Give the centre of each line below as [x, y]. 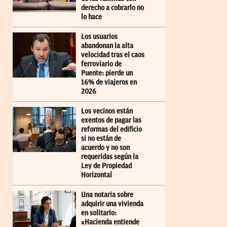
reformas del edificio [111, 130]
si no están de [101, 139]
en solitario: [99, 213]
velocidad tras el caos [113, 55]
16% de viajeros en [109, 83]
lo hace [91, 17]
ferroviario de [101, 64]
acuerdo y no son [105, 148]
